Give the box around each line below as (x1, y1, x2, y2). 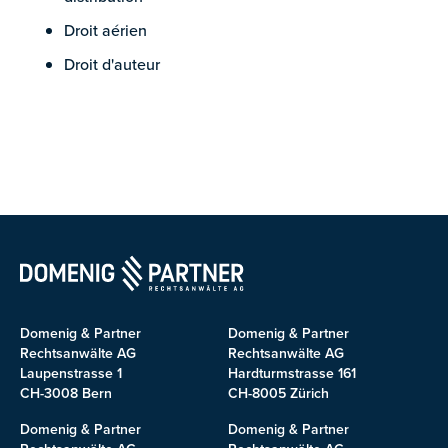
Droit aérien (64, 18, 147, 42)
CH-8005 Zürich (228, 382, 329, 404)
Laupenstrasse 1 (20, 362, 122, 384)
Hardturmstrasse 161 (228, 362, 356, 384)
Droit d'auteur (64, 52, 160, 76)
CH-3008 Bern (20, 382, 112, 404)
